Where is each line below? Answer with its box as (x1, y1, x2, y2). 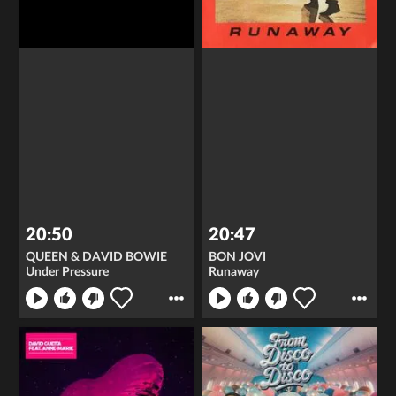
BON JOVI (209, 250, 266, 263)
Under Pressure (26, 265, 110, 278)
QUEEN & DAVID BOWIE (26, 250, 168, 263)
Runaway (209, 265, 259, 278)
